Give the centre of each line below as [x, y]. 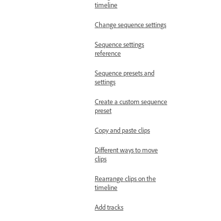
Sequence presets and [125, 74]
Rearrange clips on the [125, 180]
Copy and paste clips [122, 132]
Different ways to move [126, 151]
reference [108, 55]
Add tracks [109, 209]
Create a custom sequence [131, 103]
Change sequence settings [130, 26]
